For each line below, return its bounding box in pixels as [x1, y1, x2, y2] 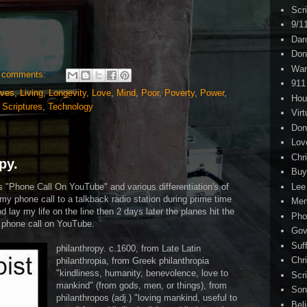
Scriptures [2, 101, 42, 112]
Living [20, 87, 43, 98]
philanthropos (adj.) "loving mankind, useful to [56, 292, 237, 303]
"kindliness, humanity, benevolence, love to [56, 267, 228, 278]
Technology [48, 101, 93, 112]
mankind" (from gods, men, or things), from [56, 280, 227, 291]
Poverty [164, 87, 195, 98]
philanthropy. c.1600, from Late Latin [56, 243, 201, 254]
